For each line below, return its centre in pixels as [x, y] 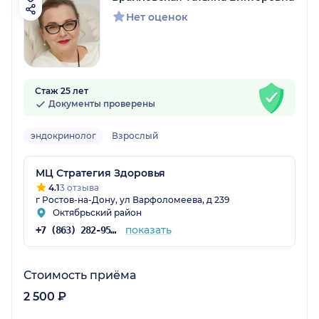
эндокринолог [63, 136]
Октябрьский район [97, 213]
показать [148, 230]
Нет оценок [157, 17]
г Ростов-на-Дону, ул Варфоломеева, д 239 [132, 200]
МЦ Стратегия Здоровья [100, 173]
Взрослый [135, 136]
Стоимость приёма [80, 276]
